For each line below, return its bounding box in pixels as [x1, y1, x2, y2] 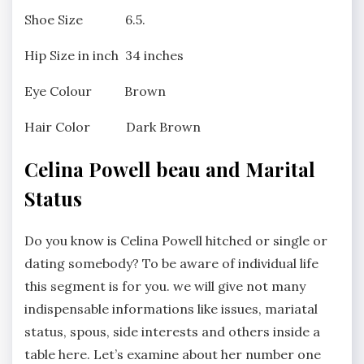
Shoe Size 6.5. [24, 11, 145, 28]
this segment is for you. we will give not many [24, 278, 305, 295]
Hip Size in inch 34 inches [24, 47, 184, 64]
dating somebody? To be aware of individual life [24, 255, 318, 272]
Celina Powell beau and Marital [24, 156, 315, 183]
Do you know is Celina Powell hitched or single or [24, 232, 327, 249]
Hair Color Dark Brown [24, 119, 201, 136]
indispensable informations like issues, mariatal [24, 301, 318, 318]
